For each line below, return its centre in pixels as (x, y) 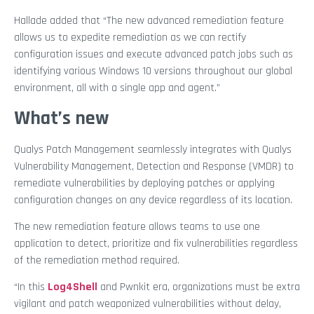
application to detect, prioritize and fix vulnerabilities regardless (156, 243)
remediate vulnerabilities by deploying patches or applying (144, 183)
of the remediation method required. (97, 260)
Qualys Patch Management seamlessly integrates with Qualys (153, 149)
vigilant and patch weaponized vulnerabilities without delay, (148, 304)
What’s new (61, 118)
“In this (31, 287)
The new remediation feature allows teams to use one (137, 226)
